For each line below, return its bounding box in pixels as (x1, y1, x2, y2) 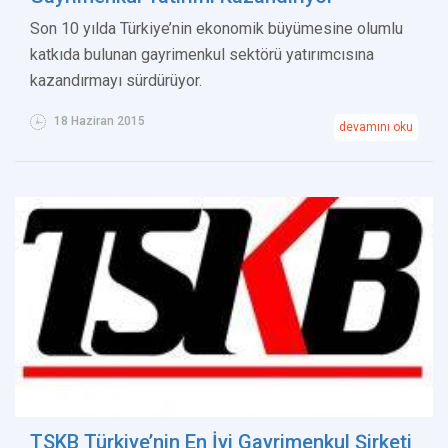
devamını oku (339, 120, 413, 135)
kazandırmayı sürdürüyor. (30, 71, 202, 91)
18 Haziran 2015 (51, 114, 145, 129)
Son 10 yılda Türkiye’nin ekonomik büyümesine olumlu (30, 19, 403, 39)
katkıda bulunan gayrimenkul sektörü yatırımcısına (30, 45, 374, 65)
